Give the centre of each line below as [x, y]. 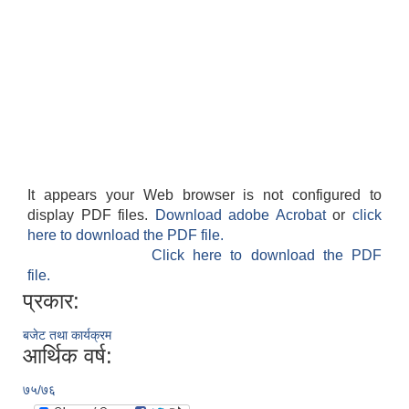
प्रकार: [51, 301]
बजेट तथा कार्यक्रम [67, 336]
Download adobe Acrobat [244, 215]
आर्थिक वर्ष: [68, 356]
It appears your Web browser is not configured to [204, 195]
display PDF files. [91, 215]
